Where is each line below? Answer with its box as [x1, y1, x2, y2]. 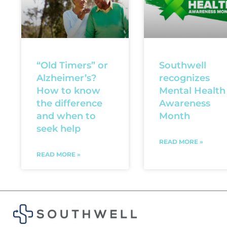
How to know [36, 85, 100, 96]
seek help [36, 123, 81, 134]
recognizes [159, 72, 210, 84]
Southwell [159, 59, 206, 71]
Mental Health [159, 85, 225, 96]
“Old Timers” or [36, 59, 108, 71]
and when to [36, 110, 96, 122]
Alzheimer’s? [36, 72, 96, 84]
